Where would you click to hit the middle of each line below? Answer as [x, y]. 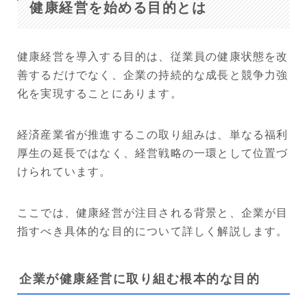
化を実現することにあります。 [100, 93]
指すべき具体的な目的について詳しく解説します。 [153, 231]
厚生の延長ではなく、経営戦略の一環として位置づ [153, 153]
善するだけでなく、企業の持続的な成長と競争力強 [153, 75]
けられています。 [64, 171]
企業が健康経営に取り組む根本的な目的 [139, 279]
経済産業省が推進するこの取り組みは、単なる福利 [153, 134]
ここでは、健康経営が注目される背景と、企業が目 [153, 212]
